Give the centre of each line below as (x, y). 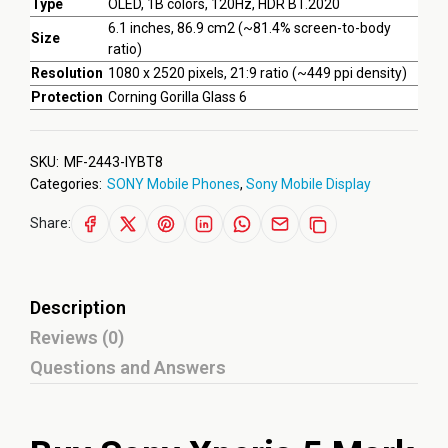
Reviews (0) (77, 337)
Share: (50, 222)
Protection (67, 97)
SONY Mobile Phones (173, 184)
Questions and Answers (128, 367)
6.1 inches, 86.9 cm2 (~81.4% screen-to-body (249, 28)
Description (78, 307)
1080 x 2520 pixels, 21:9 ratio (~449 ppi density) (257, 73)
